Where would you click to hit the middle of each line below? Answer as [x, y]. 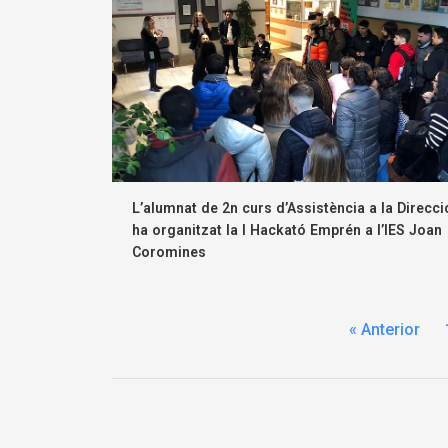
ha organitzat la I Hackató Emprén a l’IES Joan [287, 229]
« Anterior [384, 329]
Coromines [169, 251]
